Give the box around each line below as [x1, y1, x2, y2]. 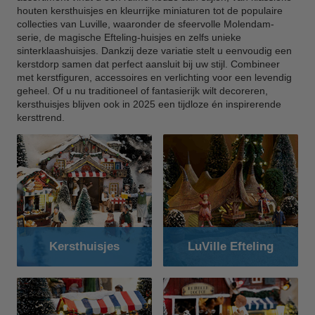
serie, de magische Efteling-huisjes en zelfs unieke [17, 31, 241, 43]
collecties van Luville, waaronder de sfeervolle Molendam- [17, 18, 274, 30]
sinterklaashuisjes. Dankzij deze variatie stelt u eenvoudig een [17, 44, 292, 56]
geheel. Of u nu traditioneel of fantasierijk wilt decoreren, [17, 84, 268, 96]
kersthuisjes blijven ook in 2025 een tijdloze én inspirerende [17, 98, 281, 110]
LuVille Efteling [188, 239, 274, 253]
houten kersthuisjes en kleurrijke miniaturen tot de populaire [17, 4, 283, 16]
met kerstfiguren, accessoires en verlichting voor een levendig [17, 71, 292, 83]
